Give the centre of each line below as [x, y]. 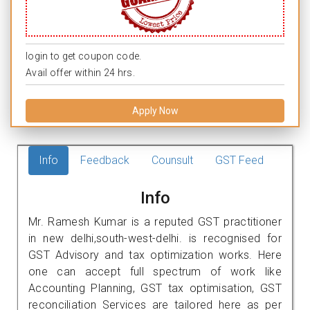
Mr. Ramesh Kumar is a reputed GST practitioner [155, 221]
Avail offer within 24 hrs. [80, 72]
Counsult [172, 160]
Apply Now [155, 110]
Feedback [105, 160]
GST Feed [239, 160]
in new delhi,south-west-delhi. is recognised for [155, 238]
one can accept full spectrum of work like [155, 271]
